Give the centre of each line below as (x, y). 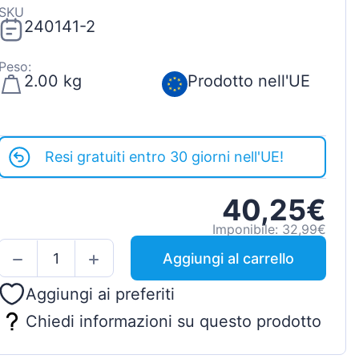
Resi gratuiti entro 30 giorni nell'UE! (164, 157)
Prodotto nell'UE (249, 81)
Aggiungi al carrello (228, 258)
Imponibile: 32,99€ (269, 230)
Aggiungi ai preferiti (100, 294)
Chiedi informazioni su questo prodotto (173, 321)
